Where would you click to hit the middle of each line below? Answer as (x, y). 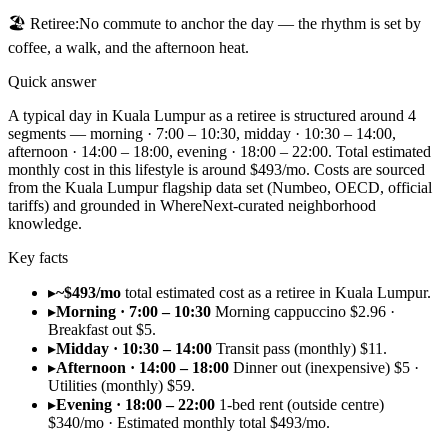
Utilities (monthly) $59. (121, 385)
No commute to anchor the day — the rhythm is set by (250, 23)
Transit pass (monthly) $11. (301, 348)
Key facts (38, 257)
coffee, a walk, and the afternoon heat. (128, 47)
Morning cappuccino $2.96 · (305, 311)
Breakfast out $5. (102, 329)
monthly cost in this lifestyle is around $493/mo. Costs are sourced (216, 169)
